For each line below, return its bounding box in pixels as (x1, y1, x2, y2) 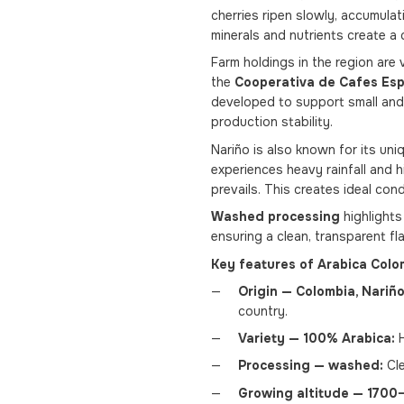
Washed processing (211, 208, 340, 225)
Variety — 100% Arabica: (238, 329, 395, 346)
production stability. (211, 114, 333, 131)
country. (238, 302, 288, 319)
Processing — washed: (238, 357, 383, 374)
